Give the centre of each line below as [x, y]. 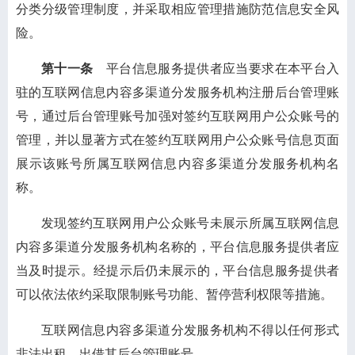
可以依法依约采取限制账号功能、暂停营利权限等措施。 [174, 294]
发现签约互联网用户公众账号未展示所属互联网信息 [190, 223]
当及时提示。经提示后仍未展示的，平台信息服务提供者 [177, 271]
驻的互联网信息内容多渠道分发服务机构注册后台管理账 [177, 92]
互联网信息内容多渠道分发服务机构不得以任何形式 [190, 330]
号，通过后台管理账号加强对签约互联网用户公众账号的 [177, 116]
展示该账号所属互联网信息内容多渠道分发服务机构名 [177, 164]
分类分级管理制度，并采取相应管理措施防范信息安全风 [177, 9]
